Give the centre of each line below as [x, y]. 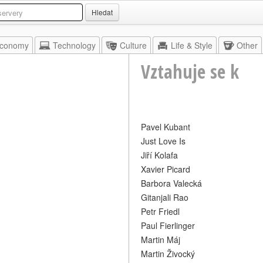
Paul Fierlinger [168, 225]
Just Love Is [163, 141]
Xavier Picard [166, 169]
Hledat [102, 12]
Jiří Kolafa [159, 155]
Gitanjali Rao [165, 197]
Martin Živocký [168, 254]
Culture [133, 45]
